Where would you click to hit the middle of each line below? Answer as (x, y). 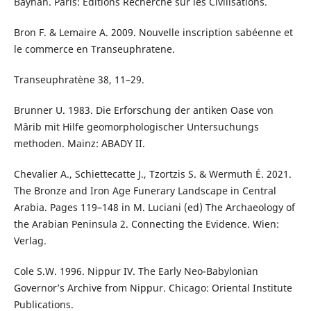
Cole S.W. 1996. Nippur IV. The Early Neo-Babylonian (136, 271)
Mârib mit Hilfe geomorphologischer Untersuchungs (136, 127)
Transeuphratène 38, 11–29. (79, 80)
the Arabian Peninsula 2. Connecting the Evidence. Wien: (146, 224)
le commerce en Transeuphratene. (94, 49)
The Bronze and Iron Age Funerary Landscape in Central (145, 191)
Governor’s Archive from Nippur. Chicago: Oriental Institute (153, 288)
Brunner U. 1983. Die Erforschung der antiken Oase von (143, 110)
